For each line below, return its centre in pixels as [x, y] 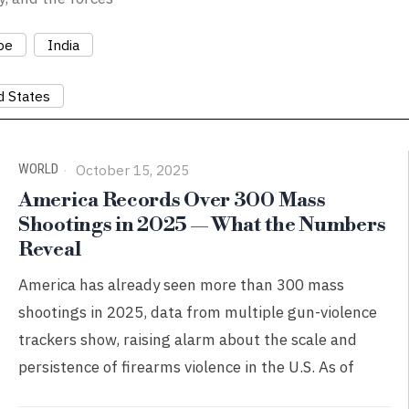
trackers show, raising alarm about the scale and [188, 340]
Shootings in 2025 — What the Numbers [202, 225]
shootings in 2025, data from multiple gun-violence [198, 312]
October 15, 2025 [131, 170]
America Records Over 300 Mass [172, 200]
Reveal [50, 250]
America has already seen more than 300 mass [182, 285]
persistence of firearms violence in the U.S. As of [187, 367]
